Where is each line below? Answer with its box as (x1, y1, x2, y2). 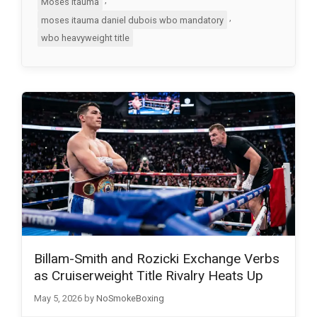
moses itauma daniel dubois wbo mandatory (40, 14, 224, 25)
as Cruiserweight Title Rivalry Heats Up (34, 267, 263, 284)
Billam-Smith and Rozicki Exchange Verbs (34, 250, 279, 267)
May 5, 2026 (34, 293, 82, 304)
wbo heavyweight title (40, 33, 129, 44)
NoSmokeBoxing (96, 293, 164, 304)
